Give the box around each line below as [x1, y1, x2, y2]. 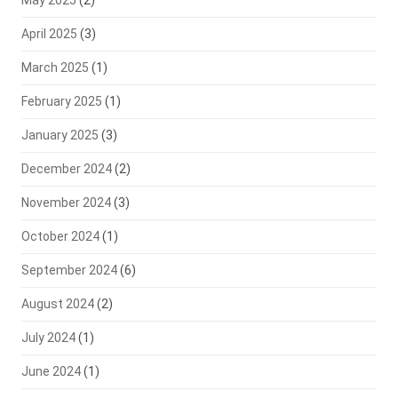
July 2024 [20, 330, 76, 345]
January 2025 [20, 128, 99, 142]
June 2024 [20, 364, 81, 378]
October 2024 [20, 229, 99, 243]
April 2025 [20, 27, 77, 41]
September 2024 [20, 263, 117, 277]
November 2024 [20, 195, 111, 210]
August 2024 [20, 297, 94, 311]
